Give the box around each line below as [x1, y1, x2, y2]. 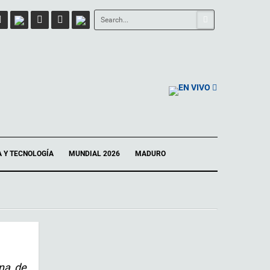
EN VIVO [178, 82, 211, 92]
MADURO [135, 149, 166, 159]
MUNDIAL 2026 [69, 149, 120, 159]
